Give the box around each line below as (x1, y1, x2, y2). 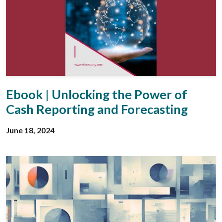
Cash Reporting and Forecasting (6, 101, 188, 116)
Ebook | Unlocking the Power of (6, 86, 187, 102)
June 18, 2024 (6, 125, 55, 135)
